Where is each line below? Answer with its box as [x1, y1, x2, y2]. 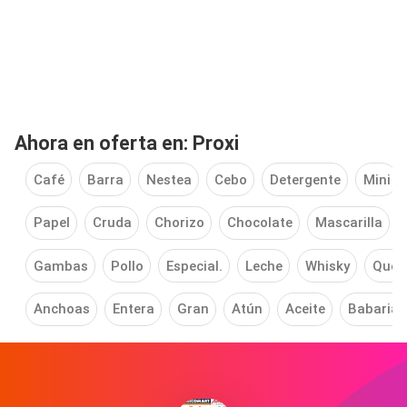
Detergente [269, 171, 341, 188]
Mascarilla [314, 214, 382, 232]
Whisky [304, 257, 350, 274]
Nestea [145, 171, 192, 188]
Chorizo [154, 214, 204, 232]
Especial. [165, 257, 223, 274]
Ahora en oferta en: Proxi [15, 132, 239, 154]
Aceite [284, 301, 325, 318]
